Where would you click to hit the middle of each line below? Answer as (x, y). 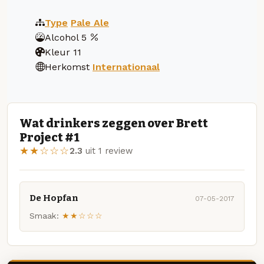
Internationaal (126, 67)
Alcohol (62, 37)
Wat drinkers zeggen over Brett (114, 123)
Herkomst (67, 67)
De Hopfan (54, 198)
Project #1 (49, 138)
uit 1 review (108, 151)
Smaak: (44, 216)
